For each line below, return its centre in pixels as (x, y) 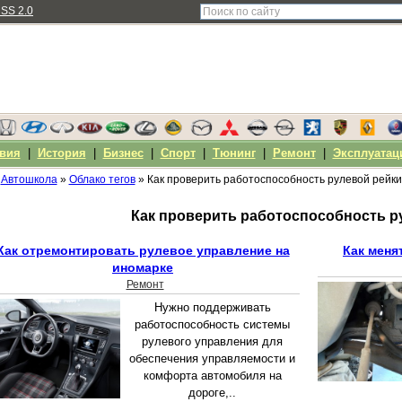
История (61, 153)
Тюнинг (234, 153)
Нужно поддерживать (212, 308)
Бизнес (123, 153)
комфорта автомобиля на (212, 376)
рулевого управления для (212, 342)
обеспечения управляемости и (212, 359)
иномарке (143, 268)
